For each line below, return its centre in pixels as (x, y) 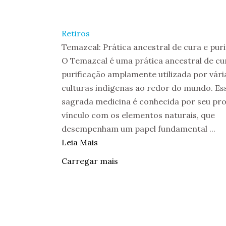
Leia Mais (80, 142)
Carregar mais (90, 161)
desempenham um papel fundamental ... (138, 129)
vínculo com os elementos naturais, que (138, 115)
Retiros (76, 33)
